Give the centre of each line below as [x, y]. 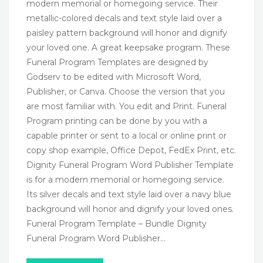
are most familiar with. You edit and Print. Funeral [127, 107]
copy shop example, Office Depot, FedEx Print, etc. [131, 151]
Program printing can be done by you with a [117, 121]
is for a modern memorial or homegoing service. [125, 180]
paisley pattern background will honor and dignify [127, 33]
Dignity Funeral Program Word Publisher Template [130, 165]
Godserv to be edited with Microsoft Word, [114, 77]
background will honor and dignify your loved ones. [130, 209]
